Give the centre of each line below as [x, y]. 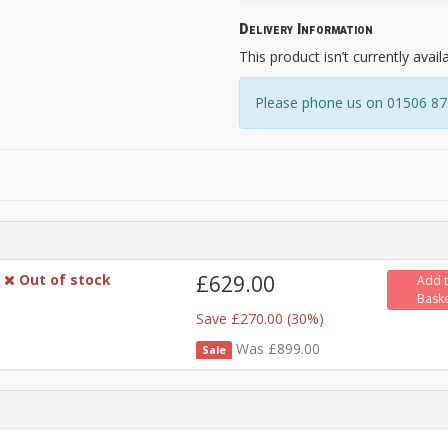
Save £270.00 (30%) [259, 318]
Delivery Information [306, 29]
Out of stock [65, 279]
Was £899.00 [278, 348]
